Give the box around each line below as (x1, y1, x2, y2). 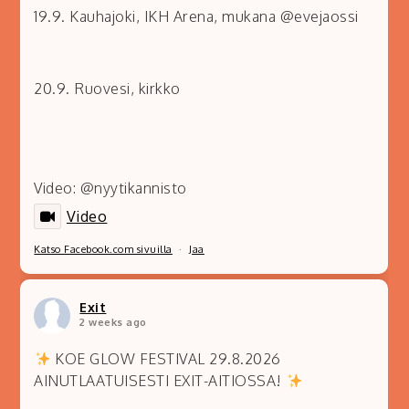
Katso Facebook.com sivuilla (34, 243, 173, 257)
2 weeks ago (79, 316, 147, 330)
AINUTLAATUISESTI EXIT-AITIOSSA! (34, 372, 287, 391)
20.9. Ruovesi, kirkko (34, 79, 181, 99)
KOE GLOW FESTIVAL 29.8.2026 (50, 350, 281, 369)
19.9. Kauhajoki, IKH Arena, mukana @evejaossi (34, 7, 359, 26)
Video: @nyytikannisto (34, 179, 187, 198)
